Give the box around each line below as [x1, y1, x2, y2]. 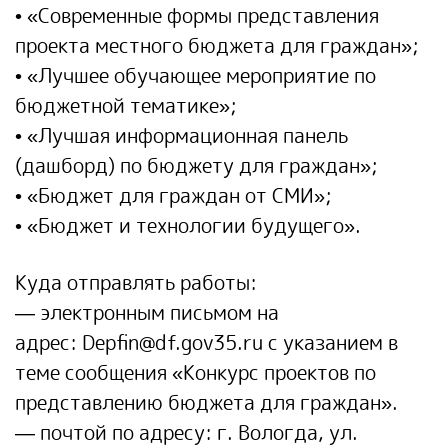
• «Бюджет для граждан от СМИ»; [15, 181, 332, 209]
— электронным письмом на [15, 298, 279, 326]
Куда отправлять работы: [15, 268, 257, 296]
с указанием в [263, 328, 398, 356]
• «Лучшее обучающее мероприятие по [15, 61, 376, 89]
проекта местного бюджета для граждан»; [15, 31, 419, 59]
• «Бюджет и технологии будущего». [15, 211, 361, 239]
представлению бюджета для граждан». [15, 388, 398, 416]
